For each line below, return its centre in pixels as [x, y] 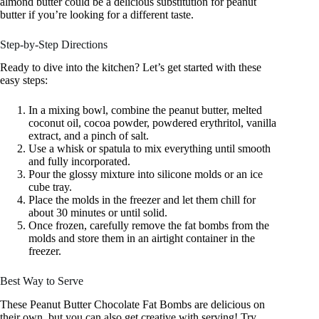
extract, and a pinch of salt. [89, 136]
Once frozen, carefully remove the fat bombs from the [149, 226]
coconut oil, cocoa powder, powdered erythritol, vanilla [152, 123]
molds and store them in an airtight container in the [142, 239]
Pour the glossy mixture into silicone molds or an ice [146, 174]
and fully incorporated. [79, 162]
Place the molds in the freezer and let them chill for [142, 200]
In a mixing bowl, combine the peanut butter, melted [145, 110]
